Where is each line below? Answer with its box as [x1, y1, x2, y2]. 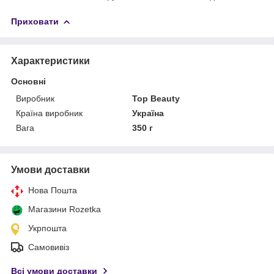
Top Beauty [132, 93, 180, 103]
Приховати [11, 16, 59, 26]
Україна [132, 108, 165, 118]
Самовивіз [28, 242, 69, 252]
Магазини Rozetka [28, 204, 101, 214]
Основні [11, 76, 46, 86]
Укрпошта [28, 223, 67, 233]
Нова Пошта [28, 185, 77, 195]
